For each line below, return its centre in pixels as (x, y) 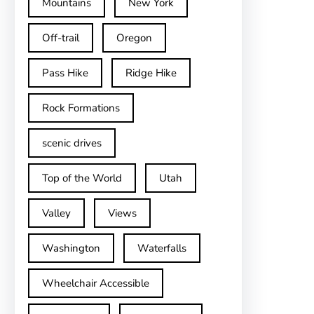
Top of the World (82, 178)
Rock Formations (81, 108)
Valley (56, 213)
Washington (71, 248)
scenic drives (72, 143)
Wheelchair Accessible (96, 283)
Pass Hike (65, 73)
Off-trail (61, 38)
